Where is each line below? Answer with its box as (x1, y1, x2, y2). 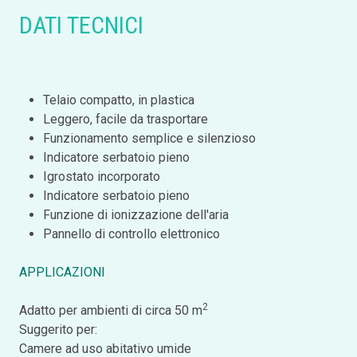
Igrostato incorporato (43, 168, 160, 184)
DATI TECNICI (19, 10, 143, 39)
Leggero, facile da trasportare (43, 111, 208, 127)
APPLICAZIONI (19, 264, 105, 280)
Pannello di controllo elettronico (43, 226, 220, 241)
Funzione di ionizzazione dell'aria (43, 206, 229, 222)
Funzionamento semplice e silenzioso (43, 130, 256, 146)
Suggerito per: (19, 321, 97, 337)
